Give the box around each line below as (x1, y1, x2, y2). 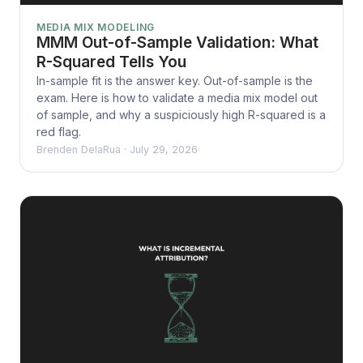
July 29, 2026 (130, 143, 198, 156)
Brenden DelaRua (36, 143, 121, 156)
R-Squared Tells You (36, 52, 186, 71)
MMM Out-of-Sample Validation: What (36, 32, 318, 52)
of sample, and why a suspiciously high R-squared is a (36, 107, 326, 122)
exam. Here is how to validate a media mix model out (36, 90, 318, 105)
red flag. (36, 124, 81, 139)
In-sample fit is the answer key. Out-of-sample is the (36, 73, 313, 88)
